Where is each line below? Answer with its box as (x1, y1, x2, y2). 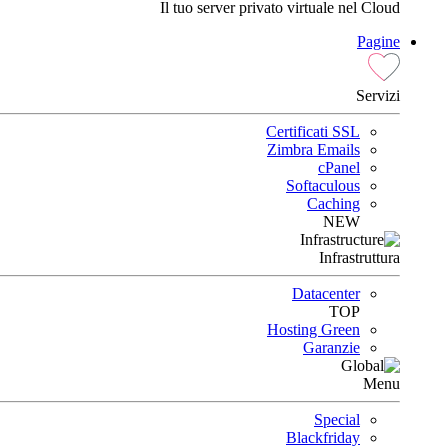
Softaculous (286, 176, 360, 194)
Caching (307, 194, 360, 212)
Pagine (357, 32, 400, 50)
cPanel (318, 158, 360, 176)
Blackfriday (286, 428, 360, 446)
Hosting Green (267, 320, 360, 338)
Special (314, 410, 360, 428)
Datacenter (292, 284, 360, 302)
